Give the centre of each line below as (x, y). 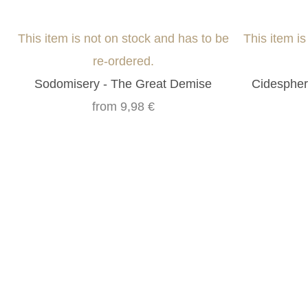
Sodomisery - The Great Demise (123, 84)
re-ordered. (123, 62)
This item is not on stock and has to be (123, 39)
